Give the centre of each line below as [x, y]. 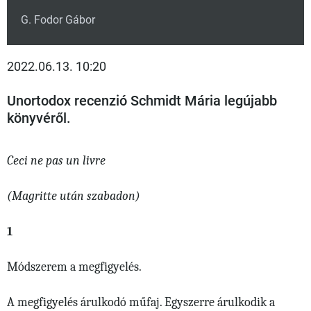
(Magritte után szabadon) [74, 196]
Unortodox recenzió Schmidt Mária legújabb [142, 101]
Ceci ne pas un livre [56, 161]
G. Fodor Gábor [58, 19]
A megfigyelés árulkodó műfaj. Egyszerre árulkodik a [141, 302]
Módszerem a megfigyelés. [74, 267]
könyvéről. [39, 118]
